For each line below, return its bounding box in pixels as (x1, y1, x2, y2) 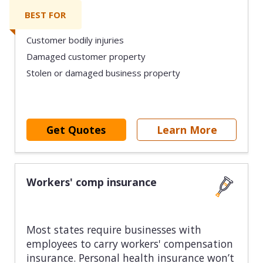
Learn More (156, 122, 217, 137)
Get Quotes (46, 122, 106, 137)
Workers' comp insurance (26, 175, 157, 190)
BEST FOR (25, 8, 66, 21)
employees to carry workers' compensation (26, 237, 233, 251)
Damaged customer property (26, 50, 146, 62)
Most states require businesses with (26, 222, 201, 237)
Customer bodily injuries (26, 34, 124, 46)
